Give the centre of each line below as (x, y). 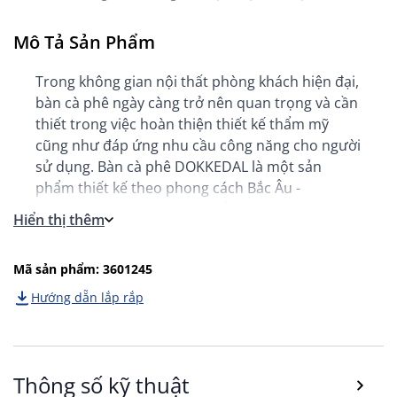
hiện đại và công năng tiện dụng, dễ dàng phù (187, 230)
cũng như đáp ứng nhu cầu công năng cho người (198, 145)
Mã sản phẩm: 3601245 (83, 269)
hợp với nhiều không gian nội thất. (149, 251)
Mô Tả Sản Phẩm (84, 42)
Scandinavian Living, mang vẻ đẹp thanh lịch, (184, 209)
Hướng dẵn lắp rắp (87, 297)
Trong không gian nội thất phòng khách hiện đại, (197, 81)
